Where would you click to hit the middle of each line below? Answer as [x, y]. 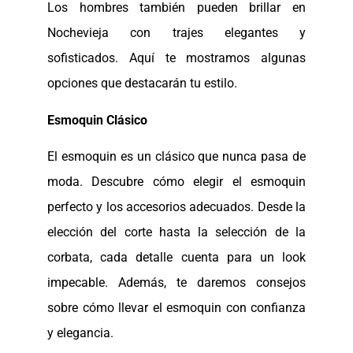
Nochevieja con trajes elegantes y [176, 33]
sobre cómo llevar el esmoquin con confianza [176, 308]
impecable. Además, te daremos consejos [176, 283]
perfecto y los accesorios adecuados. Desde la [176, 207]
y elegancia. [80, 333]
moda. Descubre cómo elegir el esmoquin [176, 182]
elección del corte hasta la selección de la [176, 232]
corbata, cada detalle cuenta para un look [176, 258]
